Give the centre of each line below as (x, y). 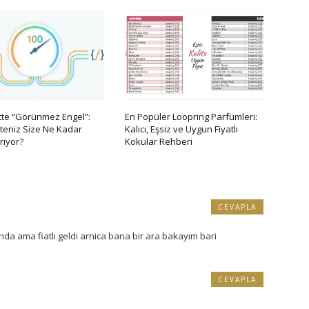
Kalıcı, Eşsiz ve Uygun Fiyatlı (182, 129)
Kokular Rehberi (159, 142)
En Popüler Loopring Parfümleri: (191, 117)
